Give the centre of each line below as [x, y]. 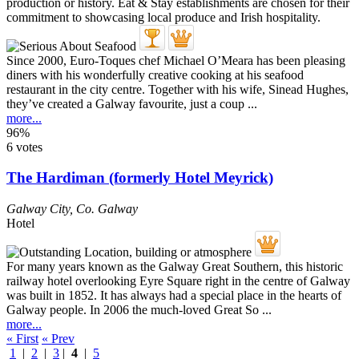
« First [22, 339]
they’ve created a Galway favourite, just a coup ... [132, 103]
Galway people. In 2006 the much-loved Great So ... [139, 310]
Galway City [38, 209]
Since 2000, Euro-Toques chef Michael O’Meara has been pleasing [176, 60]
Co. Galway [107, 209]
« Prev [58, 339]
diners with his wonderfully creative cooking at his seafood [155, 75]
